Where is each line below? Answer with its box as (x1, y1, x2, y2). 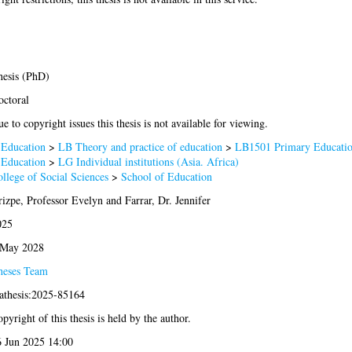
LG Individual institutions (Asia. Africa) (57, 154, 239, 170)
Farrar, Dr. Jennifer (124, 192, 211, 208)
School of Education (120, 169, 212, 185)
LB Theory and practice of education (57, 139, 222, 155)
